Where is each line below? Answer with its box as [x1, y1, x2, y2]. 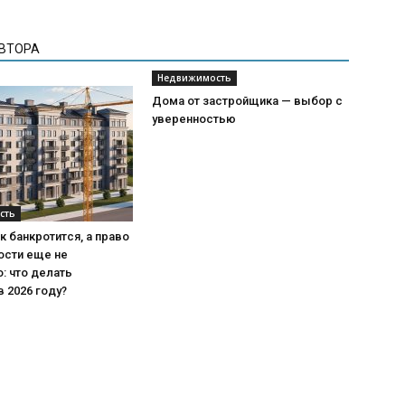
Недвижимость [157, 71, 231, 84]
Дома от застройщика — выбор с [152, 94, 343, 108]
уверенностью [152, 112, 236, 126]
